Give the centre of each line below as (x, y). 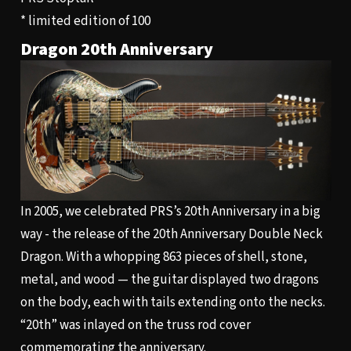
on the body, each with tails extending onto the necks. (172, 303)
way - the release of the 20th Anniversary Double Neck (171, 235)
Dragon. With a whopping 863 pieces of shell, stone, (163, 257)
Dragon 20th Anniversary (116, 50)
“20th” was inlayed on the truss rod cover (135, 326)
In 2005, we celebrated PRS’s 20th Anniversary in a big (170, 212)
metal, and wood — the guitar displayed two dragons (169, 280)
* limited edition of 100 (85, 21)
